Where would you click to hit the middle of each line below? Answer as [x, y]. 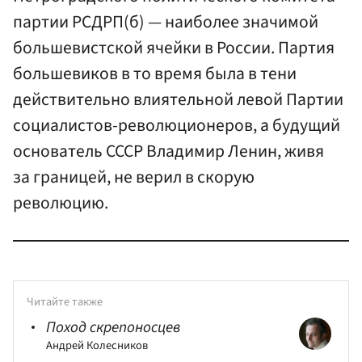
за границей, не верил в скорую [134, 178]
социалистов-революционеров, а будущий [177, 126]
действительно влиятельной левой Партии [178, 100]
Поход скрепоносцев [113, 327]
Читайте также [65, 301]
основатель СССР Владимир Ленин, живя [168, 152]
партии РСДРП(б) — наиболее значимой [166, 23]
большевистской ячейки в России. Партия [174, 48]
